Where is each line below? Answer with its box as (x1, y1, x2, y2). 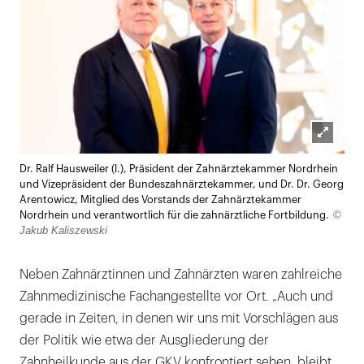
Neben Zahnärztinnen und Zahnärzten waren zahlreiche (19, 267, 342, 281)
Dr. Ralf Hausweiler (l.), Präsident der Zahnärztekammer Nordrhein (19, 163, 338, 174)
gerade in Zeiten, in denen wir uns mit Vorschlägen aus (19, 311, 338, 325)
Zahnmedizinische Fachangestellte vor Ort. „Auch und (19, 289, 333, 303)
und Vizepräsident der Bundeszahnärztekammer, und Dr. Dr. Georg (19, 179, 344, 189)
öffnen (322, 169, 362, 183)
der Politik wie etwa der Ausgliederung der (19, 333, 269, 347)
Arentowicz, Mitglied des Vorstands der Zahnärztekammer (19, 194, 301, 205)
